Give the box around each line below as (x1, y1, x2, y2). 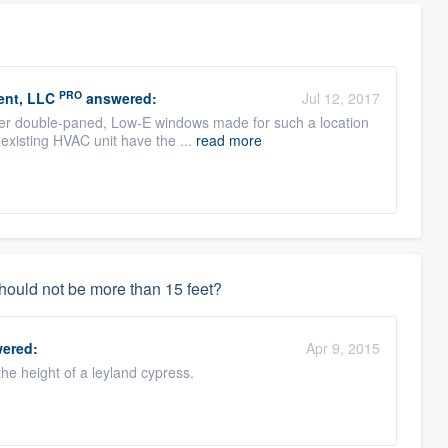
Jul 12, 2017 (302, 88, 381, 108)
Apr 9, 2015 (306, 338, 381, 358)
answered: (82, 88, 157, 108)
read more (196, 130, 262, 150)
